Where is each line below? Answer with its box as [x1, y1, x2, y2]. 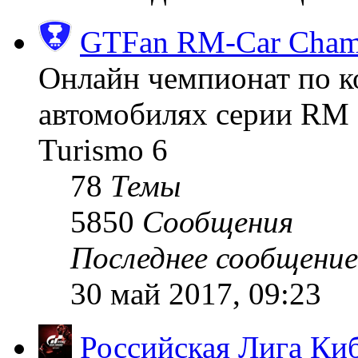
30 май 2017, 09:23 [70, 276, 321, 311]
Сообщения [142, 204, 293, 239]
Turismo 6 [38, 132, 168, 167]
